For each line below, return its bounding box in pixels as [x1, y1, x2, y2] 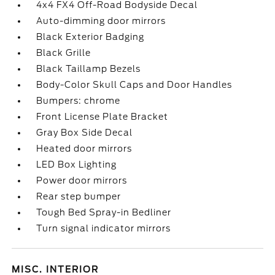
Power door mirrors [36, 176, 128, 185]
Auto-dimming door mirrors [36, 16, 166, 26]
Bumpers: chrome [36, 96, 121, 106]
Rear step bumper [36, 192, 122, 201]
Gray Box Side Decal [36, 128, 133, 137]
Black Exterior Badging [36, 32, 145, 42]
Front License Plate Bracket [36, 112, 169, 122]
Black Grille [36, 48, 91, 58]
